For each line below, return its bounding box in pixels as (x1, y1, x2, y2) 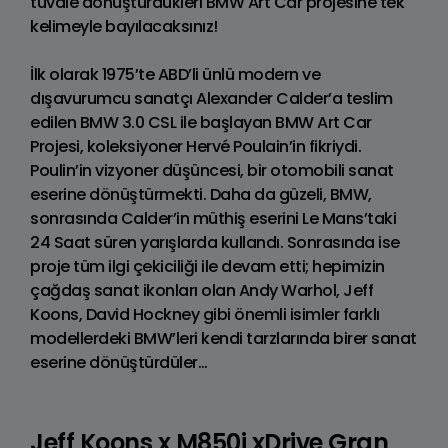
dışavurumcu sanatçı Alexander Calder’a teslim (30, 87, 393, 111)
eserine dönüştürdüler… (30, 351, 207, 375)
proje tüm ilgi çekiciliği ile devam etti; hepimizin (30, 255, 385, 279)
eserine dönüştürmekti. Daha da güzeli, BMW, (30, 183, 372, 207)
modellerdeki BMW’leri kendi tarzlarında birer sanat (30, 327, 417, 351)
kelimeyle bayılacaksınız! (30, 15, 218, 39)
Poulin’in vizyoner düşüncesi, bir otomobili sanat (30, 159, 394, 183)
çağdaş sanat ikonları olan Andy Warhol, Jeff (30, 279, 373, 303)
